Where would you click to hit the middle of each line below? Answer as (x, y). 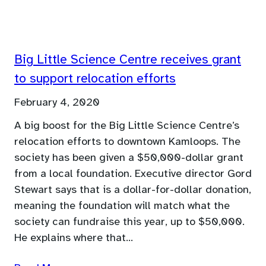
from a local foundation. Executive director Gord (133, 174)
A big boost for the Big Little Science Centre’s (127, 126)
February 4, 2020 (57, 103)
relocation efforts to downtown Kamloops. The (127, 142)
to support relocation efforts (95, 79)
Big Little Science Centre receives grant (128, 60)
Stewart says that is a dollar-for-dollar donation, (133, 190)
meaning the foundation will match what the (122, 206)
